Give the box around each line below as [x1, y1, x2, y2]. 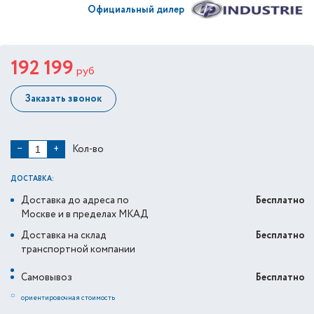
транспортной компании [21, 243, 135, 257]
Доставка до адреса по [21, 193, 129, 207]
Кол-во [72, 142, 104, 156]
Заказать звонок [25, 92, 102, 106]
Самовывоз [21, 271, 72, 285]
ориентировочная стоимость [21, 293, 115, 303]
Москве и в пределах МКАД [21, 207, 149, 221]
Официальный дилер [88, 2, 184, 17]
